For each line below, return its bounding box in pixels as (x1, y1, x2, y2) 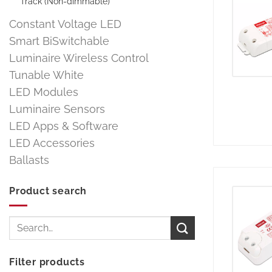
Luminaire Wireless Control (9, 51, 149, 64)
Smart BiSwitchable (9, 34, 109, 47)
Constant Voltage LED (9, 17, 121, 30)
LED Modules (9, 85, 78, 98)
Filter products (9, 256, 85, 268)
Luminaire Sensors (9, 102, 105, 115)
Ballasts (9, 153, 49, 166)
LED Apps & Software (9, 119, 118, 132)
